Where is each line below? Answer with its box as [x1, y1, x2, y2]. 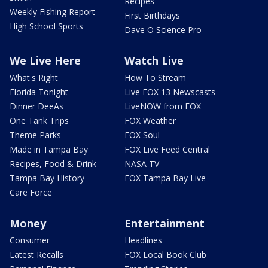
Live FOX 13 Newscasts [124, 86, 215, 98]
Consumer [10, 234, 50, 246]
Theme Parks [10, 129, 61, 141]
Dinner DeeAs [10, 100, 63, 112]
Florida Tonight [10, 86, 68, 98]
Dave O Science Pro [124, 24, 202, 36]
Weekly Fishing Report [10, 6, 95, 18]
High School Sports [10, 20, 83, 32]
